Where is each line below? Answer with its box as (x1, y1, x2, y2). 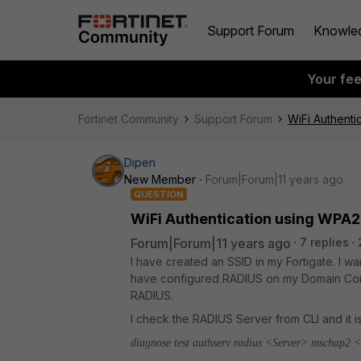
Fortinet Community (78, 112, 179, 126)
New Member (124, 172, 196, 186)
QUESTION (134, 189, 184, 200)
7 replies (300, 235, 349, 249)
